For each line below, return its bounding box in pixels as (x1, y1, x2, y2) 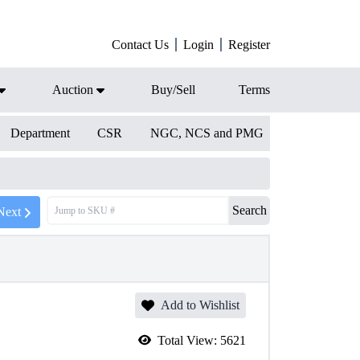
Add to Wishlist (161, 298, 239, 312)
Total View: (157, 333, 220, 347)
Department (10, 126, 70, 140)
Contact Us (112, 38, 169, 51)
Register (228, 38, 270, 51)
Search (232, 203, 267, 217)
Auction (52, 83, 93, 96)
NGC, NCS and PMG (149, 126, 264, 140)
